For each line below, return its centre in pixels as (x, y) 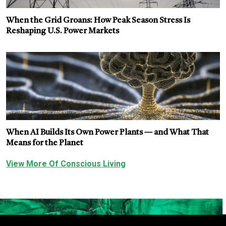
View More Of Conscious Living (66, 163)
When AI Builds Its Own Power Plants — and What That (107, 132)
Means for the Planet (45, 143)
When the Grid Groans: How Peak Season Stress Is (98, 20)
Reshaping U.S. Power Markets (63, 31)
